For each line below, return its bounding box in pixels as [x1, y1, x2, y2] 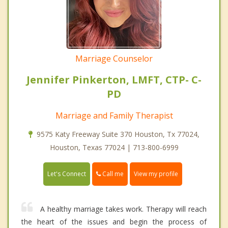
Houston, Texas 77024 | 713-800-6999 [49, 142, 179, 152]
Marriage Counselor [75, 52, 153, 64]
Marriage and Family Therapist [55, 109, 173, 121]
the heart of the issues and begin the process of [21, 217, 207, 227]
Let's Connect [47, 169, 86, 179]
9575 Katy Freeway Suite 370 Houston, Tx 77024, [37, 129, 199, 139]
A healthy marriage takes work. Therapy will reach [40, 204, 207, 214]
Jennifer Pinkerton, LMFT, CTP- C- [26, 72, 202, 87]
